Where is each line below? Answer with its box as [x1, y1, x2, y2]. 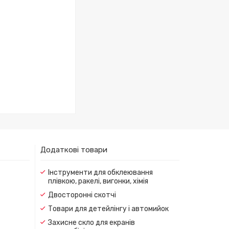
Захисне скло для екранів [48, 218, 135, 227]
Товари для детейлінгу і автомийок [48, 204, 169, 213]
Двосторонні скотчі [48, 190, 116, 199]
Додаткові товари [40, 145, 107, 154]
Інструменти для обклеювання [48, 168, 153, 177]
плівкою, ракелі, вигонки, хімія [48, 176, 148, 186]
